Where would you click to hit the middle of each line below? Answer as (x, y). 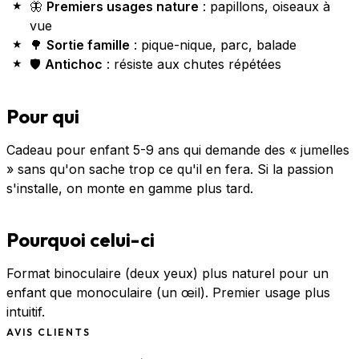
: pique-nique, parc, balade (213, 45)
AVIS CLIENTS (48, 333)
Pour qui (43, 116)
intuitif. (26, 312)
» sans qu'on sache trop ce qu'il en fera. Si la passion (170, 169)
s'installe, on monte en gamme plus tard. (130, 188)
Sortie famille (88, 45)
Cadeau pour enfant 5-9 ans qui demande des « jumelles (178, 149)
